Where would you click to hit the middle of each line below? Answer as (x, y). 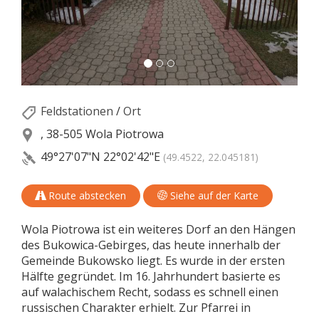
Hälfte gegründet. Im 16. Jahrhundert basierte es (151, 277)
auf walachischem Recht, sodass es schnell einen (150, 292)
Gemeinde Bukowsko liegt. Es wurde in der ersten (153, 261)
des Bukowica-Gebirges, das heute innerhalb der (151, 245)
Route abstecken (86, 196)
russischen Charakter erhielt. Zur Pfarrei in (136, 308)
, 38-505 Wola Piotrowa (101, 134)
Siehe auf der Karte (213, 196)
